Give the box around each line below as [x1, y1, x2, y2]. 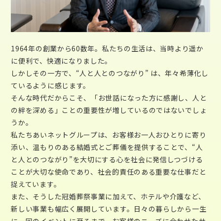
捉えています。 [11, 179, 61, 189]
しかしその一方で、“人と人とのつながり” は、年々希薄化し [11, 68, 209, 78]
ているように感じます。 [11, 80, 91, 90]
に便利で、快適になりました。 [11, 55, 112, 66]
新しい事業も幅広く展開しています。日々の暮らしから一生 [11, 203, 207, 214]
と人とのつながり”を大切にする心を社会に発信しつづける [11, 154, 203, 164]
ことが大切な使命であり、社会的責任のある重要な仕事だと [11, 166, 207, 177]
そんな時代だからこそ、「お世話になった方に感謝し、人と [11, 92, 207, 103]
